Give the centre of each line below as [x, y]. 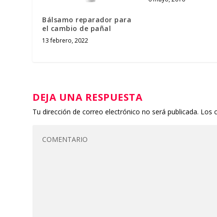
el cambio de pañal [77, 28]
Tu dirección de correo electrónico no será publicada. [116, 111]
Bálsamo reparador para [87, 19]
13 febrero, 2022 [65, 40]
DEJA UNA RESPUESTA [88, 97]
